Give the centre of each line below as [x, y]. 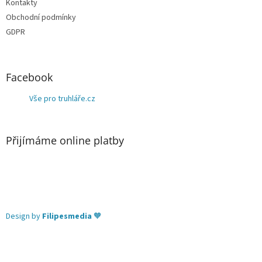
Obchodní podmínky [41, 18]
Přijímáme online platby [65, 141]
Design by [24, 217]
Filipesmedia [68, 217]
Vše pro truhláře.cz [62, 99]
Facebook [29, 77]
